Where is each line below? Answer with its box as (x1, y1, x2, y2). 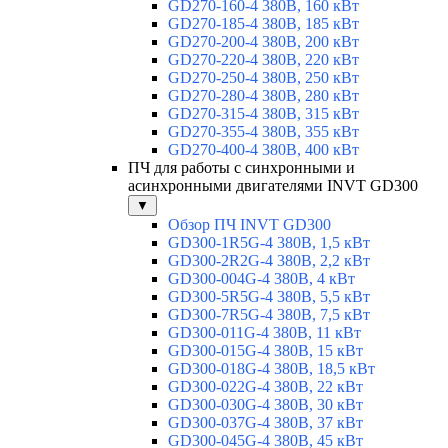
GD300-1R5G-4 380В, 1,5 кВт (168, 234, 370, 252)
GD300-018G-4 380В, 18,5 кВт (168, 360, 375, 378)
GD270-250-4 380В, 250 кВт (168, 69, 359, 87)
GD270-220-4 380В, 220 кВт (168, 51, 359, 69)
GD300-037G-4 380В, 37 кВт (168, 414, 363, 432)
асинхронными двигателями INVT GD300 (128, 177, 418, 195)
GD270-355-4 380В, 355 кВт (168, 123, 359, 141)
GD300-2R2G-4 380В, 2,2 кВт (168, 252, 370, 270)
